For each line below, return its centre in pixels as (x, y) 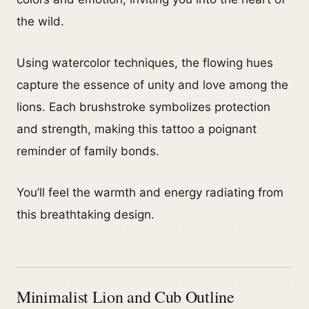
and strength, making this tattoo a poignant (137, 129)
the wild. (40, 22)
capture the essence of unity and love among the (152, 85)
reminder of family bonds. (88, 151)
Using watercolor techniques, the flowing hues (145, 63)
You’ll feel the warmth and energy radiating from (150, 193)
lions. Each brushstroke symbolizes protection (143, 107)
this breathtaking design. (86, 215)
